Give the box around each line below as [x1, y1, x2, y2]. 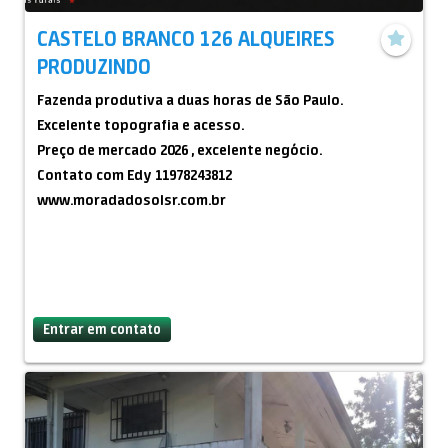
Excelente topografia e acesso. [37, 116, 244, 134]
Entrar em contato [42, 320, 161, 337]
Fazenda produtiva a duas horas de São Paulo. [37, 91, 343, 109]
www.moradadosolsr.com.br [37, 191, 226, 209]
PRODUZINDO [37, 53, 151, 79]
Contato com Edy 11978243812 [37, 166, 232, 184]
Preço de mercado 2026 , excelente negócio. [37, 141, 322, 159]
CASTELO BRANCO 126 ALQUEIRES [37, 25, 335, 51]
